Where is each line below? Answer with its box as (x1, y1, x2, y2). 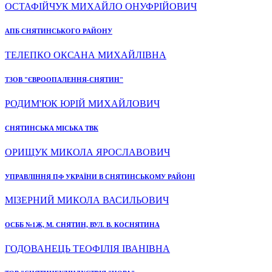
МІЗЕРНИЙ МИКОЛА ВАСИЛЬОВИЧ (5, 195, 169, 206)
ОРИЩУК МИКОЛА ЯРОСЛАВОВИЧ (5, 146, 170, 157)
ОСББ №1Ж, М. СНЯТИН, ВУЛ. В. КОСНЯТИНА (5, 221, 160, 229)
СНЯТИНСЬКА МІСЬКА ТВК (5, 124, 98, 132)
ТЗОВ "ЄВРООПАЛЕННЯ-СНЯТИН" (5, 75, 123, 83)
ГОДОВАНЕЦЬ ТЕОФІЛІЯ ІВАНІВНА (5, 243, 170, 254)
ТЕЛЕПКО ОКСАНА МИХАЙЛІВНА (5, 49, 166, 60)
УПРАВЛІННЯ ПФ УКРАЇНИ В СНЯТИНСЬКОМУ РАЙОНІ (5, 172, 195, 180)
